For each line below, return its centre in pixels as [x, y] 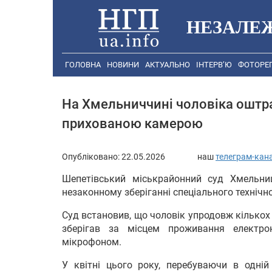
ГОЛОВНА [83, 65]
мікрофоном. [92, 242]
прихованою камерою [132, 124]
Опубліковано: [92, 156]
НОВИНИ [123, 65]
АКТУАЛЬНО [168, 65]
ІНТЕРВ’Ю [214, 65]
